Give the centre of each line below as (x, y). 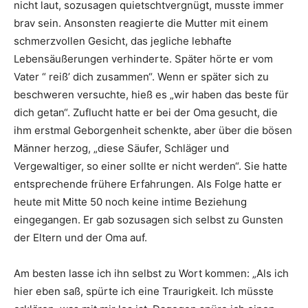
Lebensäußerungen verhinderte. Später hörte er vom (143, 58)
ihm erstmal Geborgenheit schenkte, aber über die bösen (153, 130)
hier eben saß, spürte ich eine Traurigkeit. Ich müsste (144, 291)
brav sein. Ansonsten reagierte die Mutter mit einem (141, 23)
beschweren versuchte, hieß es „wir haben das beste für (151, 94)
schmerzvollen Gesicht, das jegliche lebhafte (123, 41)
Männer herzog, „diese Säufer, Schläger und (121, 148)
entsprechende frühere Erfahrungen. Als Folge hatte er (148, 184)
